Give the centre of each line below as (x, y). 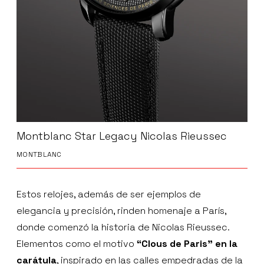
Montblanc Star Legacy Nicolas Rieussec (122, 136)
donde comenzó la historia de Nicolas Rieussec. (123, 227)
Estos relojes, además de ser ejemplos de (109, 194)
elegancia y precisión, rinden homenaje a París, (121, 211)
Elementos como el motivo (77, 244)
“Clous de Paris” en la (187, 244)
